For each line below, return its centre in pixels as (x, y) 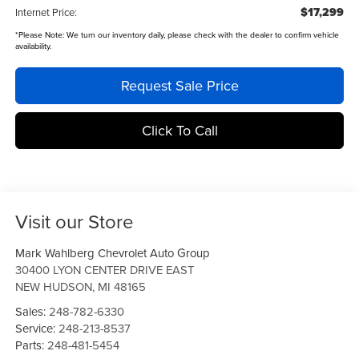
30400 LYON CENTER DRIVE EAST (104, 270)
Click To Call (179, 131)
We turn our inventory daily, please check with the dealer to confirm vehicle (201, 35)
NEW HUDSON (53, 287)
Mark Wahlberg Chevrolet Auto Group (112, 253)
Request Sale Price (179, 86)
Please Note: (41, 35)
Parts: (31, 345)
